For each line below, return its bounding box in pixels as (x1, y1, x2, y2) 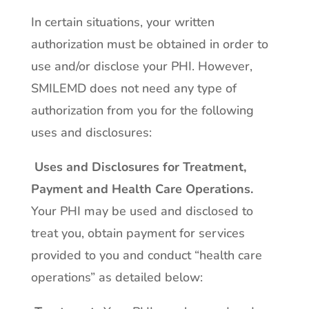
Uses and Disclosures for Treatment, (34, 159, 246, 175)
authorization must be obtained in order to (30, 36, 268, 52)
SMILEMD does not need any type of (30, 80, 237, 97)
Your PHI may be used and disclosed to (30, 203, 253, 219)
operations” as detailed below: (30, 269, 203, 286)
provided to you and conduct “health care (30, 247, 262, 263)
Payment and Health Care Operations (30, 181, 250, 197)
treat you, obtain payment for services (30, 225, 245, 241)
